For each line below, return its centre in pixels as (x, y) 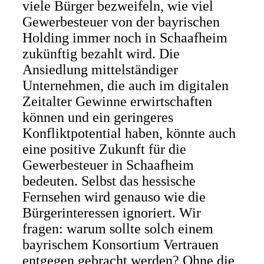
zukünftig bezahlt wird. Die (101, 54)
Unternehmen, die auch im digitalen (125, 85)
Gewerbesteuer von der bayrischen (121, 22)
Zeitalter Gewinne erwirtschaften (117, 101)
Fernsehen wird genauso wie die (114, 197)
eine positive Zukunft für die (104, 149)
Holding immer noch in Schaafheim (125, 38)
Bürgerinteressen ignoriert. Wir (111, 213)
